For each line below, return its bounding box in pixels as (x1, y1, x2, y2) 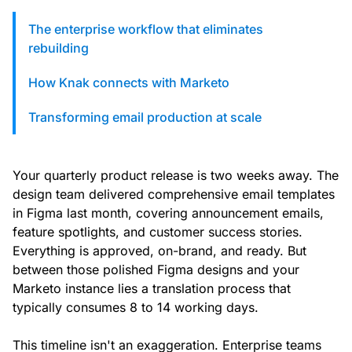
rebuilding (28, 40, 89, 57)
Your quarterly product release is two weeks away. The (13, 167, 339, 184)
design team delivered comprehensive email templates (13, 186, 335, 203)
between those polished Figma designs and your (13, 262, 299, 278)
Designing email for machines (38, 51, 213, 68)
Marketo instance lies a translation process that (13, 280, 291, 297)
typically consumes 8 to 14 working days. (13, 299, 258, 316)
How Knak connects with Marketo (28, 75, 229, 91)
